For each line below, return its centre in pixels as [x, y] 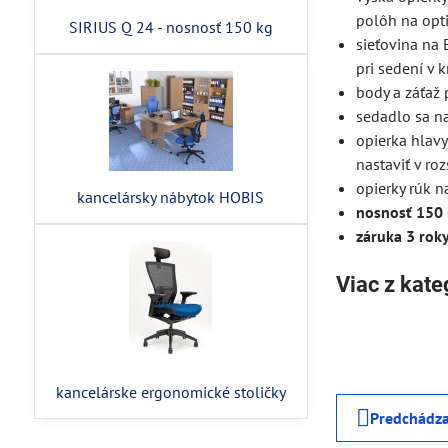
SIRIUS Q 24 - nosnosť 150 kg [170, 27]
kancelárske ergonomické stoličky [170, 392]
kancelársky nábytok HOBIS [171, 197]
